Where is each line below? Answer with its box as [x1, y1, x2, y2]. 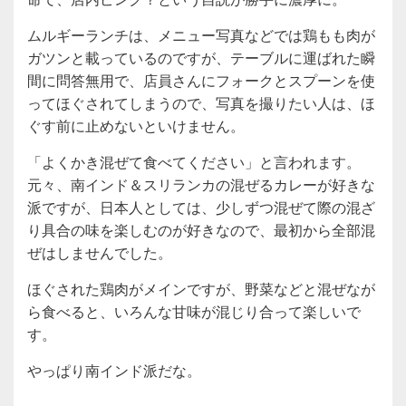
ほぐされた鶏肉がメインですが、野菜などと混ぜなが [27, 277, 375, 299]
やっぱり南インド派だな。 [27, 359, 201, 381]
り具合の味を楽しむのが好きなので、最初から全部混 [27, 218, 375, 240]
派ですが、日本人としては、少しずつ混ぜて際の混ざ [27, 196, 375, 217]
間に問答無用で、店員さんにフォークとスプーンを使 [27, 69, 375, 91]
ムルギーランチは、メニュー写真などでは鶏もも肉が [27, 24, 375, 45]
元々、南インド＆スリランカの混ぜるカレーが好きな [27, 173, 375, 195]
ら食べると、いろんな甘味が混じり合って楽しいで [27, 300, 361, 322]
